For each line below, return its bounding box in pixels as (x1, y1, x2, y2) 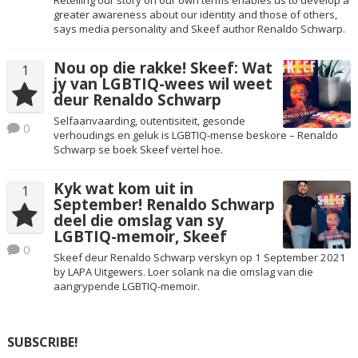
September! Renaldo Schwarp (53, 193, 275, 215)
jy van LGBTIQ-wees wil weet (53, 73, 272, 94)
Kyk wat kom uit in (53, 177, 193, 199)
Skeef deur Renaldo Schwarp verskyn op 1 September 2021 (53, 250, 346, 265)
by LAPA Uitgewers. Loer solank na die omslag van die (53, 265, 313, 280)
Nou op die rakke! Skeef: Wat (53, 57, 272, 78)
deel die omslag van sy (53, 209, 224, 231)
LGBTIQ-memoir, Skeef (53, 225, 227, 247)
